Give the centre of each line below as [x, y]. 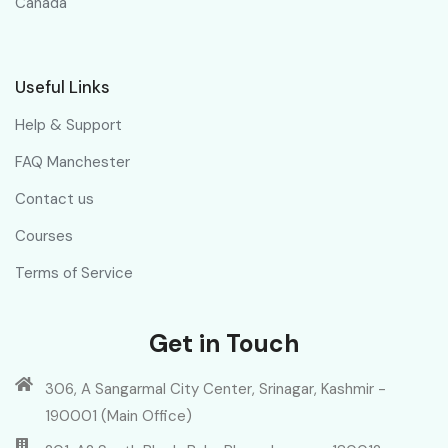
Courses [44, 236]
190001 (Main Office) [118, 416]
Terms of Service [74, 273]
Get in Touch [224, 344]
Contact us [54, 199]
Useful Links [62, 87]
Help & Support [68, 125]
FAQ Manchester [72, 162]
